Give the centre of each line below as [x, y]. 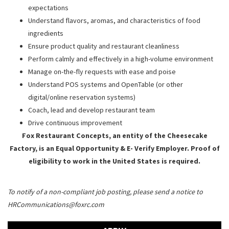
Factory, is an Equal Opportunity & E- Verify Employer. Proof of [114, 148]
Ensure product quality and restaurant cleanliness [104, 46]
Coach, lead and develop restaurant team [91, 110]
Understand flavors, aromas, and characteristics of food [114, 20]
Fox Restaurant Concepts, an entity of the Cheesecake [114, 135]
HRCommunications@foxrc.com [56, 204]
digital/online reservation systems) [82, 97]
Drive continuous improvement [75, 122]
